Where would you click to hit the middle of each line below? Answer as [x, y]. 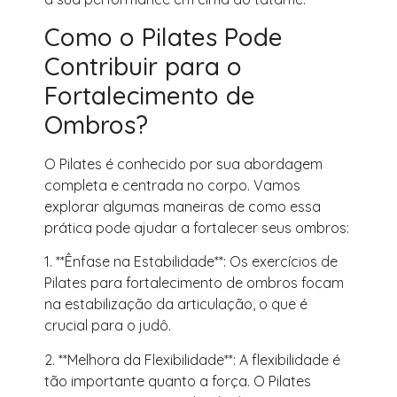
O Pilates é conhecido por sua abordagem [183, 163]
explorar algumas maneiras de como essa [183, 206]
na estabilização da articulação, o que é [176, 304]
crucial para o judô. [108, 326]
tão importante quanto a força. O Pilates [178, 381]
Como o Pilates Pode [163, 36]
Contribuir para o [143, 66]
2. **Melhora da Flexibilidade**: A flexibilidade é [192, 359]
